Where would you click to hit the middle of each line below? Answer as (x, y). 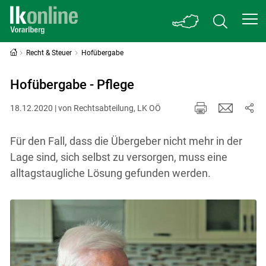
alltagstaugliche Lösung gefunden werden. (110, 173)
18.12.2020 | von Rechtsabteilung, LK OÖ (85, 108)
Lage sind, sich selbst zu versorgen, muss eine (118, 157)
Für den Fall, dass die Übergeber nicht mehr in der (126, 141)
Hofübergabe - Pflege (72, 85)
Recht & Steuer (49, 53)
